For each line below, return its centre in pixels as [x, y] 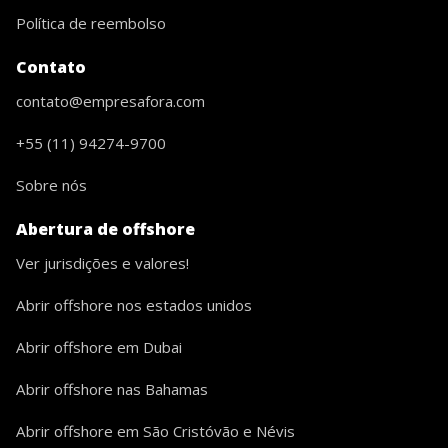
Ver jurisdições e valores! [102, 263]
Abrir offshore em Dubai [99, 347]
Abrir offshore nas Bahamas [112, 389]
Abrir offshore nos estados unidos [134, 305]
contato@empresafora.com [110, 101]
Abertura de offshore [105, 229]
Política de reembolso [91, 23]
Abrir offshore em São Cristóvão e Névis [155, 431]
